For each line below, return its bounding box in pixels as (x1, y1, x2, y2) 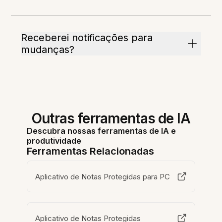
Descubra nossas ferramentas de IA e (27, 126, 176, 136)
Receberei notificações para (21, 32, 153, 44)
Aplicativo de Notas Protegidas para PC (35, 171, 170, 181)
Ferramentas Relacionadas (27, 145, 155, 158)
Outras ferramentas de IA (32, 110, 190, 127)
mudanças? (21, 44, 75, 56)
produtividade (27, 136, 82, 146)
